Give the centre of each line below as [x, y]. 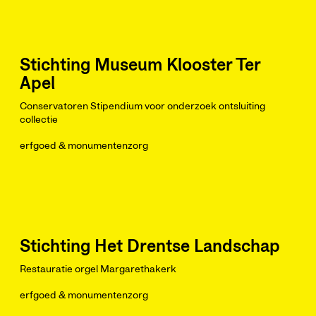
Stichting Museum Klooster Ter [140, 66]
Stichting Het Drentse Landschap [150, 247]
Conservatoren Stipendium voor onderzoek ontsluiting [142, 107]
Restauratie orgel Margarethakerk [98, 269]
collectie [39, 120]
